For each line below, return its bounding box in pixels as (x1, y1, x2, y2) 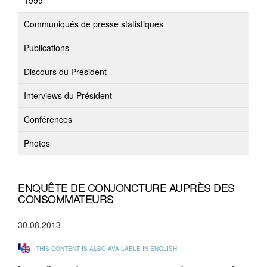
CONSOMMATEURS (18, 191, 114, 206)
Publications (24, 42, 69, 54)
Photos (24, 137, 50, 149)
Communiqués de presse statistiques (24, 18, 163, 30)
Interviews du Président (24, 89, 112, 101)
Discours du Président (24, 66, 107, 77)
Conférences (24, 113, 72, 125)
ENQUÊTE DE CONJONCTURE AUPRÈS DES (18, 179, 235, 195)
